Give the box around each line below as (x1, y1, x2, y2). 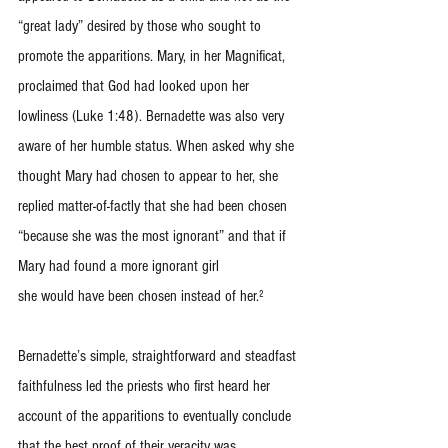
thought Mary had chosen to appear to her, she (18, 167, 282, 185)
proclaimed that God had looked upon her (18, 77, 253, 95)
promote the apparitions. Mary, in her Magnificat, (18, 47, 289, 65)
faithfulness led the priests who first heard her (18, 377, 274, 395)
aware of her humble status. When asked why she (18, 137, 298, 155)
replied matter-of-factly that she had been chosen (18, 197, 291, 215)
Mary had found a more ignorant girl (18, 257, 219, 275)
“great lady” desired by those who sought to (18, 17, 265, 35)
